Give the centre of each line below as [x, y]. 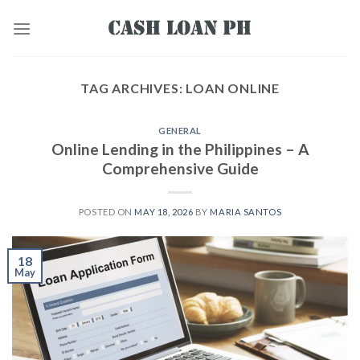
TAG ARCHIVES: [133, 88]
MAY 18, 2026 [164, 211]
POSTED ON [106, 211]
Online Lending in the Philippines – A [180, 149]
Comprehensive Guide [180, 168]
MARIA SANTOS [246, 211]
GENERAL [180, 131]
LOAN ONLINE [233, 88]
